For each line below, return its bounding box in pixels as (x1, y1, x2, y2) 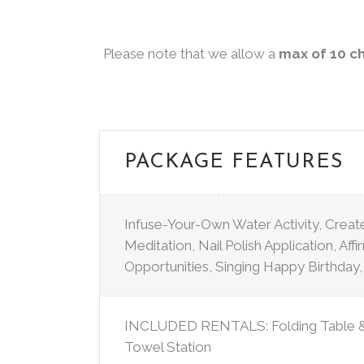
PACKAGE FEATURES (124, 152, 343, 172)
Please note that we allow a (103, 45, 279, 62)
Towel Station (124, 339, 211, 355)
